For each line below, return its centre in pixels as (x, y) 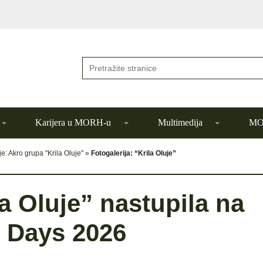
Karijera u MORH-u (73, 122)
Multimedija (180, 122)
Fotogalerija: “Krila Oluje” (134, 153)
